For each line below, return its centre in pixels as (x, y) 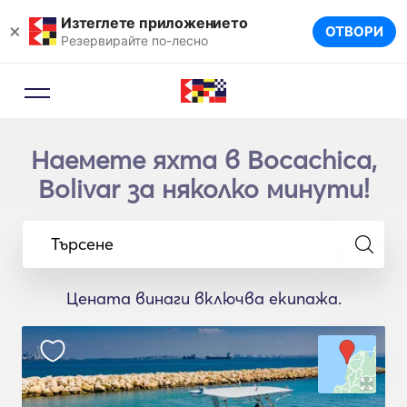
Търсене (82, 243)
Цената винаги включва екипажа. (203, 298)
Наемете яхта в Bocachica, (203, 160)
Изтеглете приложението (154, 22)
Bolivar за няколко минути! (203, 189)
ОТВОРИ (354, 31)
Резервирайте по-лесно (134, 40)
